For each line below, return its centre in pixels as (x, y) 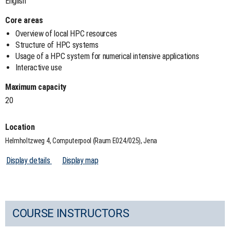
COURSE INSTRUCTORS (71, 213)
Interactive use (39, 67)
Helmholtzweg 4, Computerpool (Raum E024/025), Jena (81, 140)
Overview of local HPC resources (66, 33)
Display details (29, 160)
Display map (80, 160)
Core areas (24, 20)
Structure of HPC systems (57, 45)
